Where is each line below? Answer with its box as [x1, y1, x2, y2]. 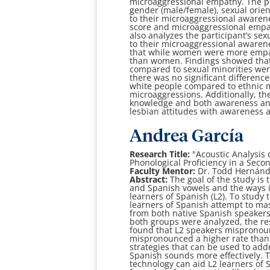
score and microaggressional [130, 21, 249, 33]
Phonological [130, 157, 184, 169]
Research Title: [130, 148, 190, 160]
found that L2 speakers [130, 224, 225, 236]
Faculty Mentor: [130, 165, 196, 177]
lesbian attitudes [130, 105, 201, 118]
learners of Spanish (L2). [130, 190, 230, 202]
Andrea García [130, 128, 244, 146]
